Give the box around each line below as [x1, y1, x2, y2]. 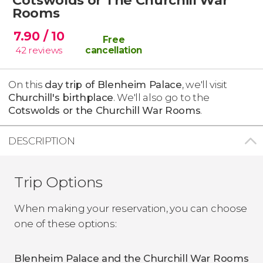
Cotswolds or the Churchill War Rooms [8, 104, 201, 116]
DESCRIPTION [8, 134, 75, 147]
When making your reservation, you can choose [14, 202, 247, 214]
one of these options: [14, 217, 117, 230]
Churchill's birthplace [8, 91, 113, 103]
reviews [28, 44, 63, 56]
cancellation [85, 44, 143, 56]
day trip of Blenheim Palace [45, 78, 182, 90]
